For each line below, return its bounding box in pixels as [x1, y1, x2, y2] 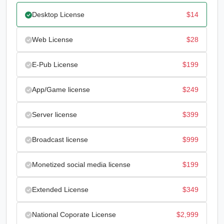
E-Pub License [32, 60, 78, 69]
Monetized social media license [32, 160, 130, 169]
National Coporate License [32, 210, 116, 219]
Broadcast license [32, 135, 88, 144]
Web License [32, 35, 73, 44]
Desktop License [32, 10, 84, 19]
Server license [32, 110, 77, 119]
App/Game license [32, 85, 90, 94]
